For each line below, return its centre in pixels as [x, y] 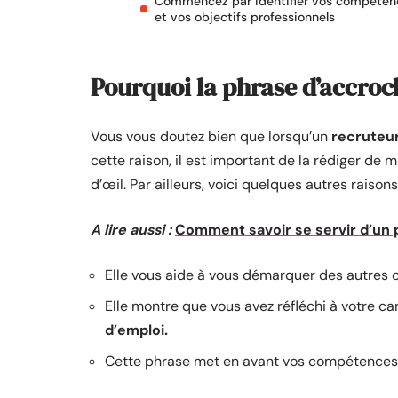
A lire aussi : [131, 230]
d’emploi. [136, 330]
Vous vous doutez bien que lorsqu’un [211, 136]
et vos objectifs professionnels [245, 17]
